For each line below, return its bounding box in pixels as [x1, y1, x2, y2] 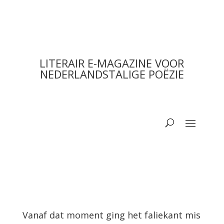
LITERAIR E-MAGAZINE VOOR [39, 55, 184, 70]
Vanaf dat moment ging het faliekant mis [22, 209, 200, 221]
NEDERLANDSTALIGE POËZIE [39, 66, 184, 81]
